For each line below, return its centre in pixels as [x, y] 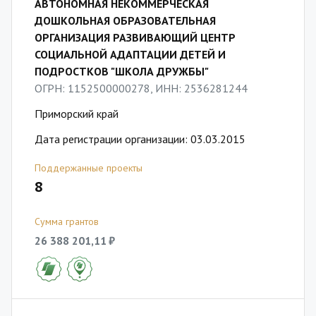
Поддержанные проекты [89, 168]
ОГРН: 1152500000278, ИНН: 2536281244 [141, 88]
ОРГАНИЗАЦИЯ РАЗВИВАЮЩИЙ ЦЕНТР [135, 37]
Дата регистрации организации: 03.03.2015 [140, 139]
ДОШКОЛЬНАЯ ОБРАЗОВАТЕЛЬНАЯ [125, 20]
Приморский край [77, 114]
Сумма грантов [67, 221]
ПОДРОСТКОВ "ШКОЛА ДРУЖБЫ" [122, 71]
